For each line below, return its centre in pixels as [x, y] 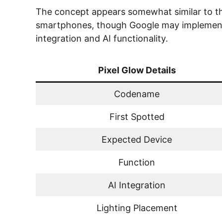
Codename [137, 94]
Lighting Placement [137, 208]
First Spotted [137, 116]
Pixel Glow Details [137, 70]
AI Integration [137, 185]
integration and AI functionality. [102, 38]
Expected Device [137, 139]
